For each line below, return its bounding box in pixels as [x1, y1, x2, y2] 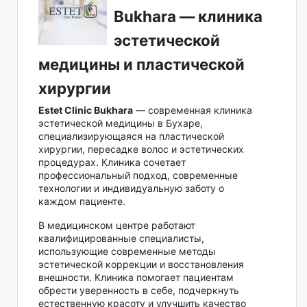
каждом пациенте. [38, 195, 125, 207]
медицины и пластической [38, 54, 245, 73]
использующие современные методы [38, 245, 216, 257]
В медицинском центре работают [38, 219, 195, 231]
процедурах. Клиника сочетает [38, 156, 186, 168]
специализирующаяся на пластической [38, 130, 224, 142]
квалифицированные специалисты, [38, 232, 204, 244]
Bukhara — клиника [114, 6, 262, 25]
